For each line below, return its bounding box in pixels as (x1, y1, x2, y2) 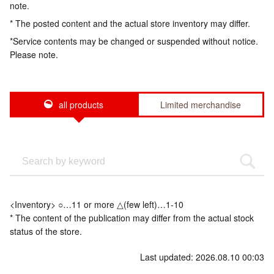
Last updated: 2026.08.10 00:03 (140, 251, 264, 263)
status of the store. (10, 225, 82, 237)
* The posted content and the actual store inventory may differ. (10, 17, 250, 29)
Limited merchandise (160, 98, 241, 111)
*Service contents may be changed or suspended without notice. (10, 35, 258, 47)
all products (58, 98, 103, 111)
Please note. (10, 48, 58, 61)
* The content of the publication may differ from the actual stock (10, 212, 254, 224)
